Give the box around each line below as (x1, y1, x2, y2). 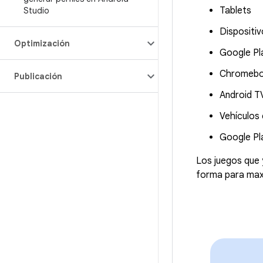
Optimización (14, 38, 70, 49)
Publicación (14, 71, 62, 82)
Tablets (220, 5, 251, 16)
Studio (23, 5, 49, 16)
